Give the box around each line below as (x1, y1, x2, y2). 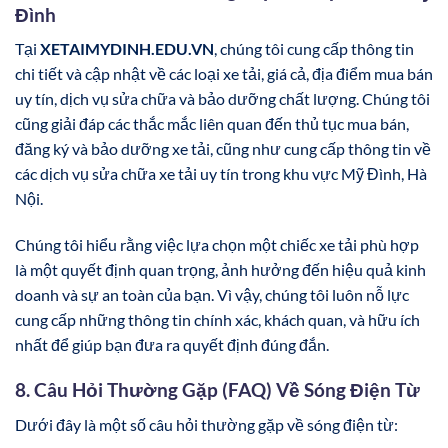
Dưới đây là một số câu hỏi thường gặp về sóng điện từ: (15, 414, 398, 434)
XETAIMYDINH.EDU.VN (40, 39, 214, 59)
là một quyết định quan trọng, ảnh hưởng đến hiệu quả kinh (15, 260, 426, 280)
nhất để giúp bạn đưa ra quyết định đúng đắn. (15, 335, 329, 355)
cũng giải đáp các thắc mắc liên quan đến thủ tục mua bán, (15, 114, 409, 134)
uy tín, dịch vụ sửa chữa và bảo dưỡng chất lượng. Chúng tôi (15, 89, 430, 109)
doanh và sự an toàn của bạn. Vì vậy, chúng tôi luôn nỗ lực (15, 285, 409, 305)
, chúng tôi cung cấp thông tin (214, 39, 414, 59)
